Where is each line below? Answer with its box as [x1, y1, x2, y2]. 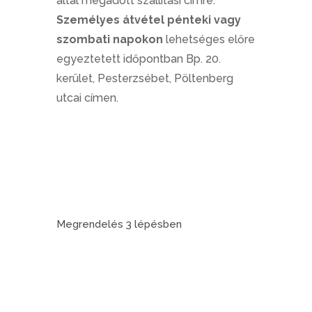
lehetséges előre [162, 33, 255, 46]
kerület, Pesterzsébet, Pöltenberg [56, 72, 233, 85]
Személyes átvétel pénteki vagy [56, 13, 241, 26]
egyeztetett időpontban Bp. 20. [56, 52, 221, 65]
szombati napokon [56, 33, 163, 46]
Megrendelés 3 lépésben [56, 218, 182, 231]
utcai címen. [56, 91, 118, 104]
